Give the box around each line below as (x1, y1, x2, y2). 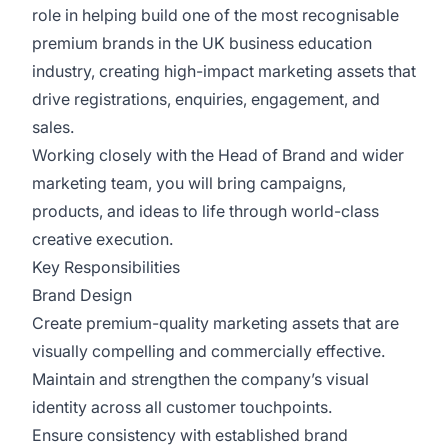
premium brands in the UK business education (32, 33, 372, 53)
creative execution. (32, 229, 173, 249)
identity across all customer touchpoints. (32, 397, 332, 417)
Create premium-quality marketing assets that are (32, 313, 399, 333)
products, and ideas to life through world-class (32, 201, 379, 221)
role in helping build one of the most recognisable (32, 5, 399, 25)
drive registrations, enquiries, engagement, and (32, 89, 380, 109)
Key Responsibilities (32, 257, 180, 277)
